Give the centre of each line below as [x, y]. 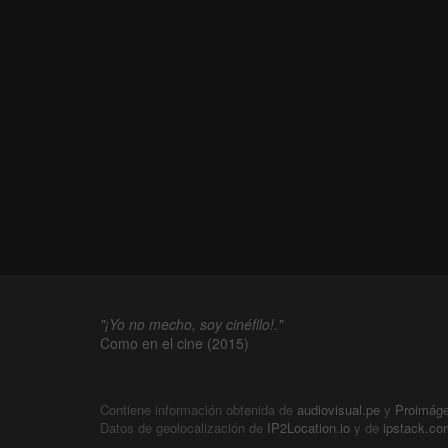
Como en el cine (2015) [174, 343]
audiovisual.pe [338, 410]
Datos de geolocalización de [181, 428]
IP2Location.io [308, 428]
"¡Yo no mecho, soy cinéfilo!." [191, 324]
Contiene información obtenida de [198, 410]
